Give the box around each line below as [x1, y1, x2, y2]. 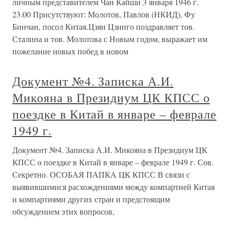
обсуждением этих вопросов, [12, 206, 114, 217]
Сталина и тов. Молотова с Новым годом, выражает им [12, 33, 207, 44]
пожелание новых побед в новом [12, 46, 128, 56]
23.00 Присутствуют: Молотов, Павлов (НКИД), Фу [12, 9, 195, 20]
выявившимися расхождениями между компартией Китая [12, 181, 215, 192]
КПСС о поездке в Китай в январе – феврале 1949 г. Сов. [12, 157, 214, 167]
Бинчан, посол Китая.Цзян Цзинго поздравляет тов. [12, 21, 195, 32]
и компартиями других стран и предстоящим [12, 194, 170, 204]
